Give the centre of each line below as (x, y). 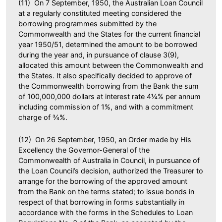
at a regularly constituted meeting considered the (100, 13)
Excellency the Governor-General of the (84, 150)
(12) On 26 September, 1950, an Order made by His (105, 139)
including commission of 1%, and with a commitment (106, 107)
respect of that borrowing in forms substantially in (101, 202)
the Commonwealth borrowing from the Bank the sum (109, 86)
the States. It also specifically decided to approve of (105, 75)
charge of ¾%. (43, 117)
